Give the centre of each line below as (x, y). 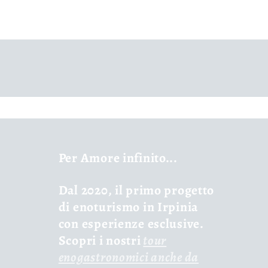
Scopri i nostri (100, 240)
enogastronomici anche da (129, 257)
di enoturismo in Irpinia (128, 207)
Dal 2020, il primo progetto (136, 190)
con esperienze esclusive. (131, 224)
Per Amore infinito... (118, 158)
